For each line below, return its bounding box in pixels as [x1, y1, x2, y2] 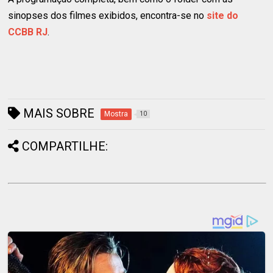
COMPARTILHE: [22, 138, 108, 154]
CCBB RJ [8, 26, 48, 38]
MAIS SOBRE [20, 105, 95, 121]
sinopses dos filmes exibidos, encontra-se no [8, 9, 207, 21]
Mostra [104, 109, 129, 118]
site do [207, 9, 239, 21]
